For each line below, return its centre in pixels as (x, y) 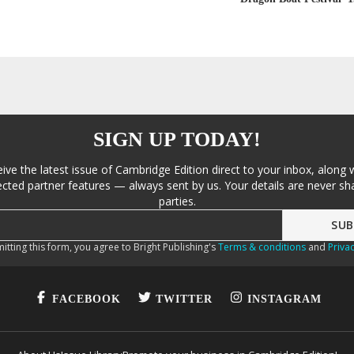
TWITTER (184, 299)
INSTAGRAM (284, 299)
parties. (177, 201)
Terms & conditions (262, 247)
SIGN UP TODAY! (177, 139)
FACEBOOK (86, 299)
